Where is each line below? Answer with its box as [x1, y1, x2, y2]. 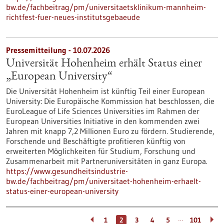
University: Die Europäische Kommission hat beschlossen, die [6, 96, 214, 106]
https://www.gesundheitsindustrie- [6, 166, 128, 176]
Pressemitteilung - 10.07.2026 [6, 45, 110, 55]
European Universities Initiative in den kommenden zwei [6, 116, 199, 126]
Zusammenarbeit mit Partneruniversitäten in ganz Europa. [6, 156, 207, 166]
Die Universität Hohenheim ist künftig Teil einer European [6, 86, 205, 96]
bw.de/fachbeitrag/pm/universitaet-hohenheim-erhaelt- [6, 176, 201, 186]
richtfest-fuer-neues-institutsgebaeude [6, 12, 140, 22]
